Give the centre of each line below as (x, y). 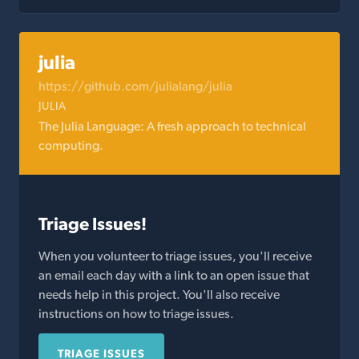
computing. (71, 145)
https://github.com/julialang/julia (135, 86)
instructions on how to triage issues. (136, 314)
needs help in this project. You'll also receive (159, 294)
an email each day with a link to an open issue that (174, 275)
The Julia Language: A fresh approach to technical (172, 126)
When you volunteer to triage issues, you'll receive (175, 256)
